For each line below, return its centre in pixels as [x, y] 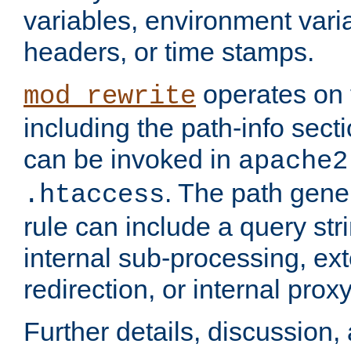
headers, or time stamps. [169, 52]
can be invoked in [131, 159]
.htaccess [94, 195]
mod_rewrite [110, 97]
